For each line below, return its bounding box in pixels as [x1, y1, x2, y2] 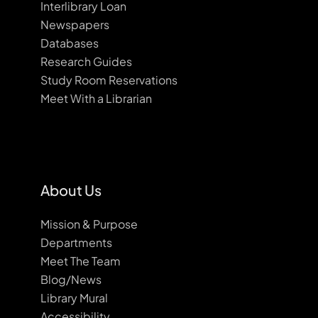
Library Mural [40, 290, 108, 305]
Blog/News [40, 272, 102, 287]
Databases [40, 35, 99, 50]
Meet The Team [40, 253, 121, 268]
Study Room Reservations [40, 72, 177, 87]
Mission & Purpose [40, 216, 138, 231]
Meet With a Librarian [40, 91, 152, 106]
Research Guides [40, 54, 132, 69]
